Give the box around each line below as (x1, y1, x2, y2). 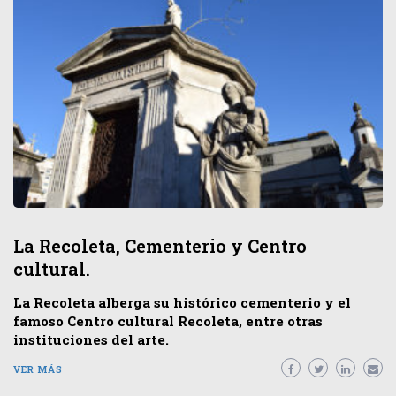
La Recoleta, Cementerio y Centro (13, 234, 307, 258)
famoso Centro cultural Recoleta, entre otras (13, 312, 323, 331)
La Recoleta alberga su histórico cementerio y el (13, 293, 351, 312)
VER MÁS (13, 362, 63, 377)
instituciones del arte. (13, 331, 169, 349)
